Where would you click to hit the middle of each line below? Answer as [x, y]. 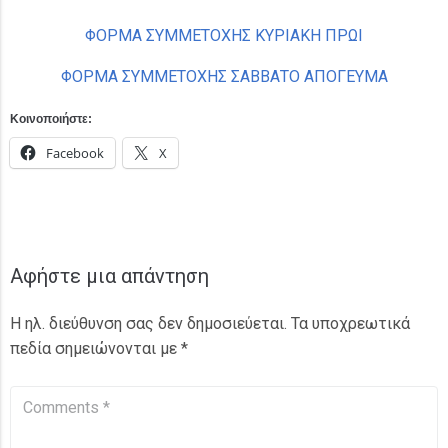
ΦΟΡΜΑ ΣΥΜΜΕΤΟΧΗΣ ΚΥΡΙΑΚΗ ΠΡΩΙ [224, 35]
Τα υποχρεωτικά [350, 323]
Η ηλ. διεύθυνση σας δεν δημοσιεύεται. [148, 323]
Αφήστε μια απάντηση [109, 276]
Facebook [75, 153]
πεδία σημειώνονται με [95, 348]
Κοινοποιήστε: [51, 119]
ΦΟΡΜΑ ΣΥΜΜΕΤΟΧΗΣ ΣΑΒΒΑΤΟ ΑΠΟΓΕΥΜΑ [224, 76]
